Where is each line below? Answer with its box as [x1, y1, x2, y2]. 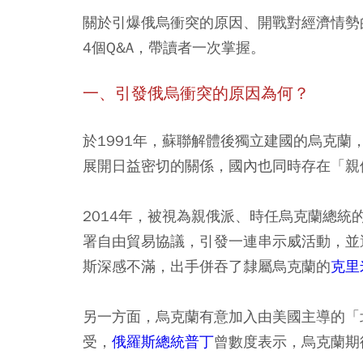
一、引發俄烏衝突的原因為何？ [83, 83, 310, 104]
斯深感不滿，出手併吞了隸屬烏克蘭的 [83, 256, 331, 275]
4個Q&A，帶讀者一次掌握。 [83, 37, 265, 57]
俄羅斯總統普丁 [112, 331, 214, 351]
